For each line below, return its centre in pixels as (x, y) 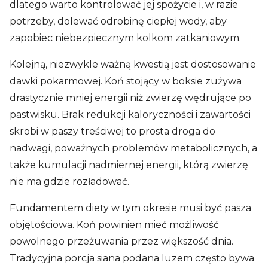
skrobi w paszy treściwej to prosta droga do (112, 131)
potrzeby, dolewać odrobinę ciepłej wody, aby (118, 21)
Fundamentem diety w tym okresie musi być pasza (130, 208)
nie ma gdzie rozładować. (69, 181)
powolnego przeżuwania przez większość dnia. (121, 241)
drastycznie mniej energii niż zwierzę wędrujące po (130, 98)
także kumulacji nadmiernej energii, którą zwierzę (129, 165)
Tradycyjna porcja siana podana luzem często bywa (132, 258)
